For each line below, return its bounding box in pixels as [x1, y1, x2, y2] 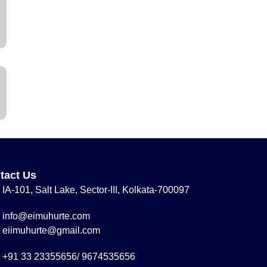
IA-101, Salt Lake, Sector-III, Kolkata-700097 [2, 184, 190, 195]
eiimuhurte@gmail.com [2, 225, 100, 235]
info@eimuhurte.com [2, 210, 90, 221]
